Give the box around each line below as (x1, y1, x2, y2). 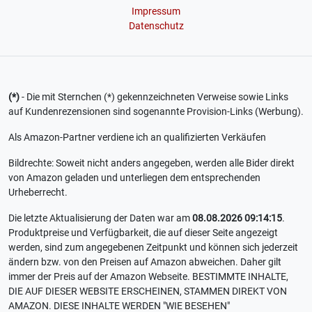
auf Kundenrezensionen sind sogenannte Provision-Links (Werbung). (8, 106, 304, 118)
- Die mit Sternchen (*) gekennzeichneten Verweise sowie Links (19, 91, 288, 103)
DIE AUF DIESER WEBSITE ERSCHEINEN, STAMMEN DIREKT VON (8, 286, 287, 297)
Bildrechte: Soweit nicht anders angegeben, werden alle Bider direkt (8, 157, 295, 169)
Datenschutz (128, 20, 184, 32)
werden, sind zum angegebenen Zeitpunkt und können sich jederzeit (8, 242, 298, 253)
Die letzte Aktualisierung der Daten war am (8, 212, 192, 224)
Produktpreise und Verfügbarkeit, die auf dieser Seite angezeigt (8, 227, 278, 239)
